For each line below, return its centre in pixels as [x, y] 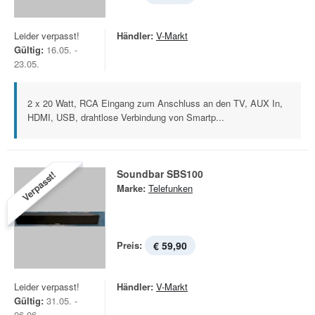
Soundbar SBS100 [160, 174]
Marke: [131, 188]
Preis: [129, 245]
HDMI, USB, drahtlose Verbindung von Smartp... [126, 117]
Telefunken [171, 188]
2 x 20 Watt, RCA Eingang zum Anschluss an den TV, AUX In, [155, 103]
